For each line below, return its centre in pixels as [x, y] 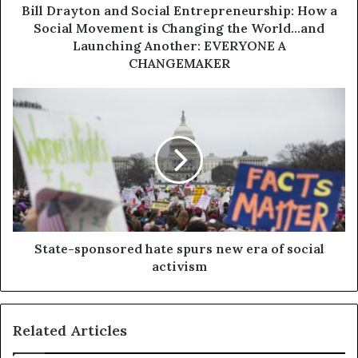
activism [179, 267]
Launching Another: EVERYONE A [179, 46]
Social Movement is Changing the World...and [179, 28]
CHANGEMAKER [179, 64]
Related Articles [70, 331]
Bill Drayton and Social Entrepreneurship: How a [179, 11]
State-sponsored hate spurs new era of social [179, 249]
